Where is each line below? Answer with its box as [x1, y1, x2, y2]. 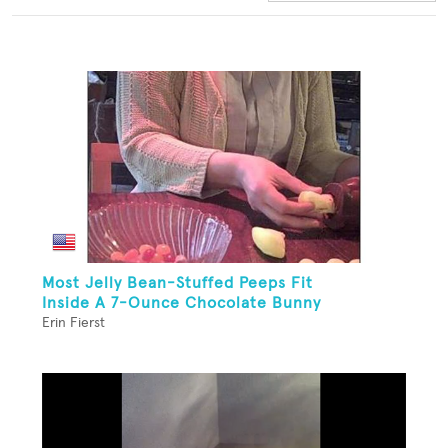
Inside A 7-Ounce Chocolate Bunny [42, 295, 321, 312]
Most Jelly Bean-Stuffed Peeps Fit [42, 275, 313, 292]
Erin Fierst [42, 316, 105, 331]
